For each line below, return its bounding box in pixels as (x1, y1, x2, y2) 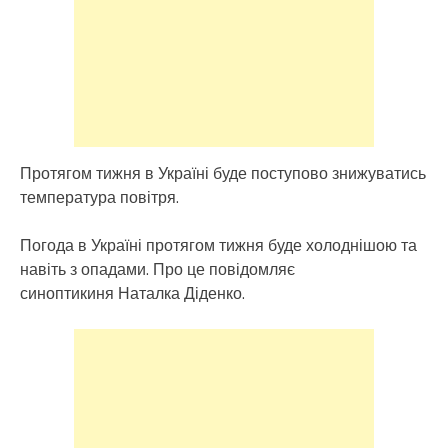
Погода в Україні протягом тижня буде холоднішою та (20, 232, 417, 257)
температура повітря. (20, 184, 179, 209)
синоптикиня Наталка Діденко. (20, 280, 245, 305)
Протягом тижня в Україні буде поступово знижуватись (20, 160, 426, 185)
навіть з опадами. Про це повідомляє (20, 256, 295, 281)
